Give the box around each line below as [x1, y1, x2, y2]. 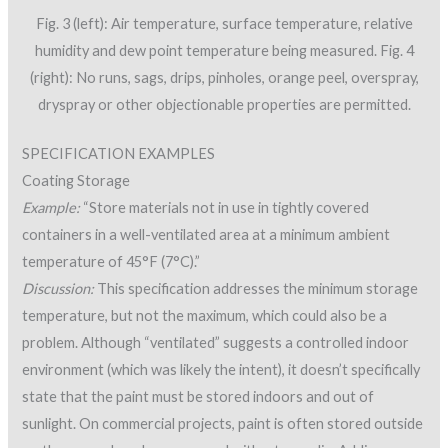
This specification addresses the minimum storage [97, 279, 419, 297]
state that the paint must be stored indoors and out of [22, 387, 375, 405]
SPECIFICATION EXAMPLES [22, 144, 216, 162]
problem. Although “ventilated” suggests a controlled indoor [22, 333, 410, 351]
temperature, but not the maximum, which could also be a [22, 306, 388, 324]
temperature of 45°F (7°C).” [22, 252, 201, 270]
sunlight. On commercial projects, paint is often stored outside [22, 414, 424, 432]
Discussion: [22, 279, 95, 297]
